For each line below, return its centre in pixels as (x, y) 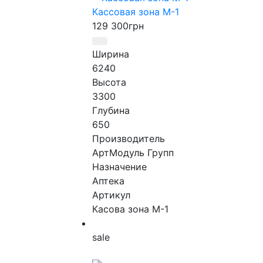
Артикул (111, 195)
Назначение (119, 167)
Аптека (108, 181)
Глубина (111, 111)
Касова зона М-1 (130, 209)
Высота (109, 82)
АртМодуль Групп (133, 153)
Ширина (111, 54)
